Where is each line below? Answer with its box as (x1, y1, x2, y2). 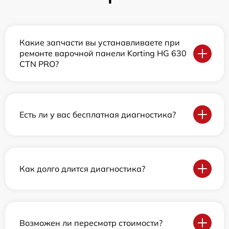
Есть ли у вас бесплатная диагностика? (19, 109, 176, 120)
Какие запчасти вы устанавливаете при (19, 37, 180, 48)
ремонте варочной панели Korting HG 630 (19, 48, 187, 59)
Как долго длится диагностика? (19, 163, 145, 174)
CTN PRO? (19, 59, 59, 70)
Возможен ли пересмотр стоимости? (19, 217, 163, 228)
